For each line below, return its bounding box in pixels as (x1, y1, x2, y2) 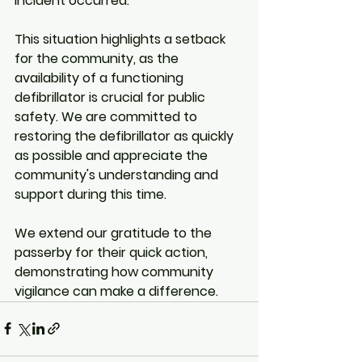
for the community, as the (15, 48, 182, 68)
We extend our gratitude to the (15, 223, 215, 242)
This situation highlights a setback (15, 29, 229, 48)
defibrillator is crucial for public (15, 87, 208, 107)
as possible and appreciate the (15, 145, 211, 165)
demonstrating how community (15, 262, 217, 281)
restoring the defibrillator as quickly (15, 126, 237, 145)
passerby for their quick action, (15, 242, 211, 262)
